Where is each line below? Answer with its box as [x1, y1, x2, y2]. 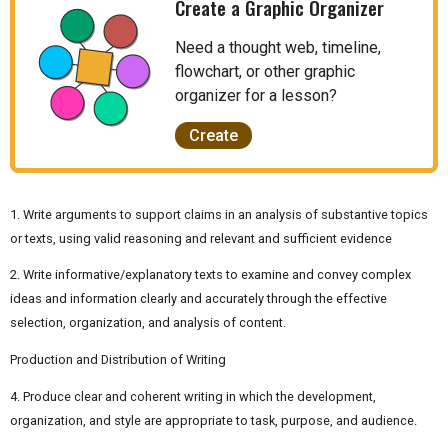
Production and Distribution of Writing [10, 352, 226, 368]
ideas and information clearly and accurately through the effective [10, 291, 387, 307]
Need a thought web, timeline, [175, 37, 381, 57]
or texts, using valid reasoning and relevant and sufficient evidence [10, 230, 392, 246]
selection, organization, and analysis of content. [10, 315, 286, 331]
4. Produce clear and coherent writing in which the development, [10, 388, 376, 404]
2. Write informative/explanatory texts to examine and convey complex [10, 267, 411, 283]
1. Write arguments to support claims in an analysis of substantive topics [10, 206, 428, 222]
